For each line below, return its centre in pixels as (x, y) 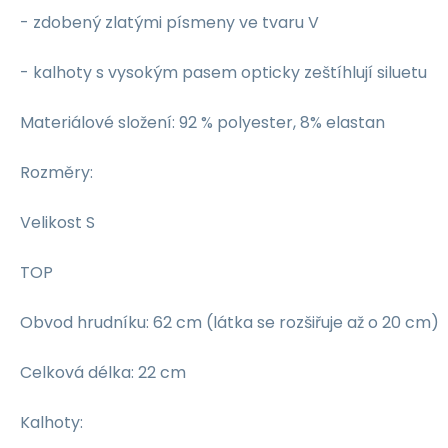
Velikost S (57, 222)
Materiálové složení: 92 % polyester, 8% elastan (202, 122)
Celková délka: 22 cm (103, 372)
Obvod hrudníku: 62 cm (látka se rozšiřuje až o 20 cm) (229, 322)
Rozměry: (56, 172)
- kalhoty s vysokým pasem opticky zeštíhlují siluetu (223, 72)
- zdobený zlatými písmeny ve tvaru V (169, 22)
